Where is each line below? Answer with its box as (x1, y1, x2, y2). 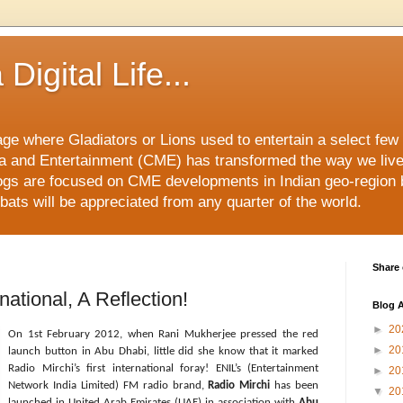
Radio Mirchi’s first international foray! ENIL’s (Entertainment (8, 363, 318, 375)
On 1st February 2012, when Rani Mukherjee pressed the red (8, 328, 318, 341)
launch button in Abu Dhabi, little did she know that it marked (8, 345, 318, 358)
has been (270, 380, 319, 392)
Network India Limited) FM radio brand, (8, 380, 209, 392)
